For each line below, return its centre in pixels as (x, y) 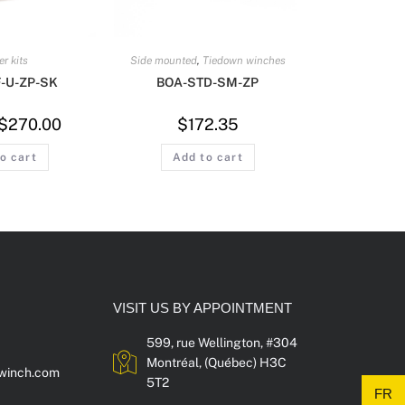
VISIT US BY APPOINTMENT (202, 308)
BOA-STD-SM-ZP (208, 82)
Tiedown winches (244, 60)
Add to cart (207, 157)
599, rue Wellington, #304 (222, 343)
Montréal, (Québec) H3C (217, 363)
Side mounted (163, 60)
